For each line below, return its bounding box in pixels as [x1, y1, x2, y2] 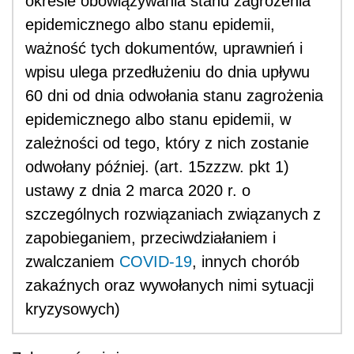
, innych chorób [192, 252, 299, 270]
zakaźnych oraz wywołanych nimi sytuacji [25, 276, 314, 294]
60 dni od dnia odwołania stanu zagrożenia [25, 86, 323, 104]
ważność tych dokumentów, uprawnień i [25, 39, 303, 57]
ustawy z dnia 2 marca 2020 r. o [25, 181, 250, 199]
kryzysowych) [25, 299, 120, 318]
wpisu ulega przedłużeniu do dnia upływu [25, 62, 310, 81]
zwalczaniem [25, 252, 119, 270]
